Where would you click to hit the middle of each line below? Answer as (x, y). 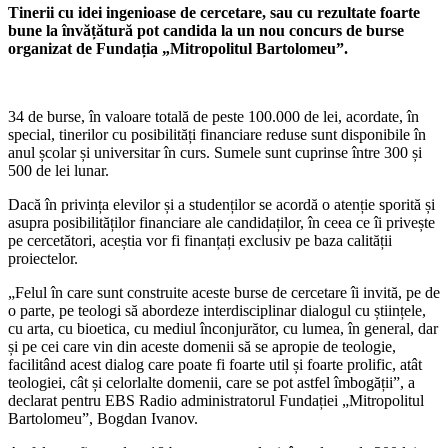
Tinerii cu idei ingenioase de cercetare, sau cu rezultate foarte (214, 13)
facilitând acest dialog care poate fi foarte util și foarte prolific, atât (215, 365)
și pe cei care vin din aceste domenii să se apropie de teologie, (202, 347)
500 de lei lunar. (58, 171)
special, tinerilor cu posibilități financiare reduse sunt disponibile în (217, 135)
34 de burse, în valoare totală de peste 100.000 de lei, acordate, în (213, 117)
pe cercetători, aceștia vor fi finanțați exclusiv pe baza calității (200, 241)
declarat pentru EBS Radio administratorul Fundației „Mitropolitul (216, 401)
